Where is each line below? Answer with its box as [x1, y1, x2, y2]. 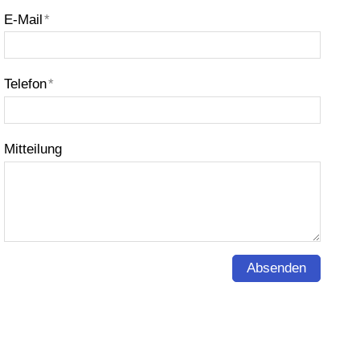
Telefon [3, 76, 47, 92]
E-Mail [3, 11, 43, 27]
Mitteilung [3, 141, 62, 157]
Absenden [246, 260, 306, 276]
